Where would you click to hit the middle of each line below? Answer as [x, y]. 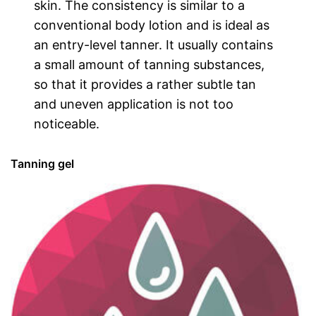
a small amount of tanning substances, [150, 65]
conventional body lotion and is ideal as [152, 25]
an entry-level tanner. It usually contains [154, 45]
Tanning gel [42, 164]
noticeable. [67, 124]
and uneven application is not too [134, 104]
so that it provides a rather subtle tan [145, 84]
